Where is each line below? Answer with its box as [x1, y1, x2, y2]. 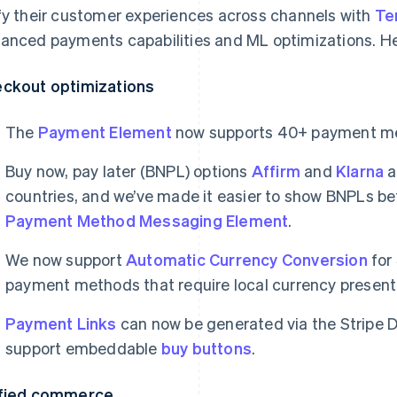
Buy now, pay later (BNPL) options [5, 160, 252, 181]
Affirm [251, 160, 301, 181]
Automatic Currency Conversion [126, 249, 368, 269]
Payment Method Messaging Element [5, 210, 289, 230]
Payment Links [5, 313, 117, 333]
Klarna [336, 160, 385, 181]
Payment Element [37, 121, 172, 142]
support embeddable [5, 338, 161, 358]
